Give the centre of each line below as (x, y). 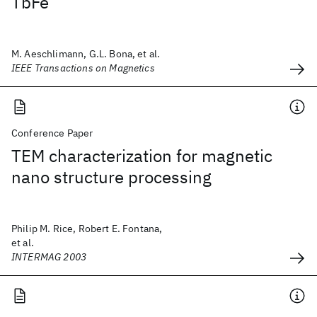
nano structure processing (111, 177)
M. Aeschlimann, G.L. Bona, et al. (86, 54)
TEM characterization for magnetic (142, 156)
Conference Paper (52, 133)
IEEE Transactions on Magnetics (83, 68)
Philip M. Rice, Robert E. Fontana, (87, 229)
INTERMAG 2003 (49, 257)
